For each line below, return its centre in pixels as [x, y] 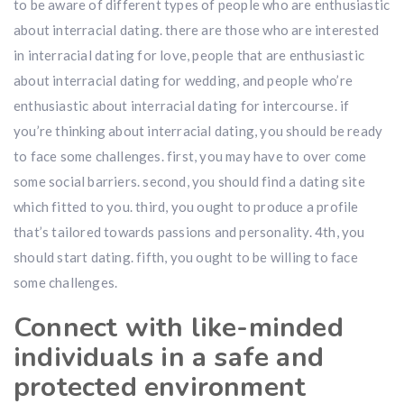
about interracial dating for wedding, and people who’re [184, 80]
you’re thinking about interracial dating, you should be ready [198, 131]
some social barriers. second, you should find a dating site [189, 181]
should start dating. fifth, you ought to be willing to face [186, 257]
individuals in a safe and [169, 358]
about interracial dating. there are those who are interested [197, 30]
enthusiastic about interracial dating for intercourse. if [182, 106]
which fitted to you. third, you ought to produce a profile [186, 207]
